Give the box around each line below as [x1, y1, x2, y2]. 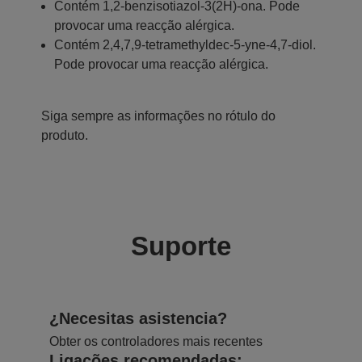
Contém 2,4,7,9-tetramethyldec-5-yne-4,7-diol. [54, 37, 316, 52]
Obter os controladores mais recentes [49, 334, 263, 348]
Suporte [131, 230, 231, 261]
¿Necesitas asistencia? [49, 309, 227, 327]
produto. [41, 128, 88, 142]
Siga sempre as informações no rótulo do [41, 108, 276, 123]
